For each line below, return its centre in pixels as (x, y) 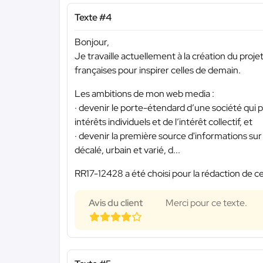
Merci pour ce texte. (206, 203)
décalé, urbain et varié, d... (127, 150)
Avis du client (116, 203)
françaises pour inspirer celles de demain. (158, 70)
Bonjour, (92, 42)
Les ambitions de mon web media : (144, 94)
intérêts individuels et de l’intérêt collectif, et (163, 122)
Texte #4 (93, 17)
